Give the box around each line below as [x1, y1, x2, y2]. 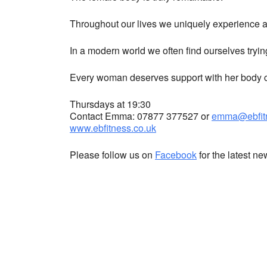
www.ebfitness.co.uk [70, 121, 156, 135]
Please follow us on [70, 148, 155, 162]
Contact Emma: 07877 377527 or [70, 109, 212, 123]
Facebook [155, 148, 197, 162]
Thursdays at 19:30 [70, 97, 151, 111]
